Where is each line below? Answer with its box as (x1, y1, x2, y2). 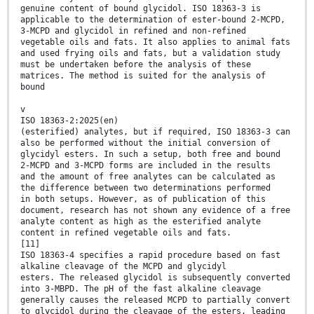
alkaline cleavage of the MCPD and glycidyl (20, 261, 226, 271)
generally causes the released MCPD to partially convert (20, 294, 290, 305)
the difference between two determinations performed (20, 182, 271, 193)
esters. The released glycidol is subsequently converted (20, 272, 290, 282)
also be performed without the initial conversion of (20, 137, 271, 148)
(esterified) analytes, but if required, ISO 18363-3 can (20, 126, 290, 137)
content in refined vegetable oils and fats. (20, 227, 231, 238)
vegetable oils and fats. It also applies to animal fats (20, 36, 290, 47)
